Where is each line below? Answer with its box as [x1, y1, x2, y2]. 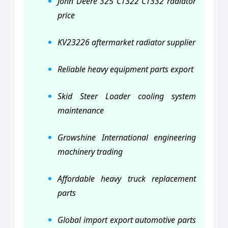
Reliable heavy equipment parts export [58, 64, 193, 75]
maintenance [58, 105, 104, 117]
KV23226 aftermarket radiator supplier [58, 37, 195, 48]
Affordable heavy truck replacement [58, 173, 196, 185]
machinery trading [58, 146, 123, 158]
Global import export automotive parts [58, 214, 196, 226]
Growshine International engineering [58, 132, 196, 144]
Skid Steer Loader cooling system [58, 91, 196, 102]
